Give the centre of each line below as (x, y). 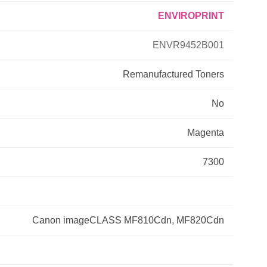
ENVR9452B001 (188, 45)
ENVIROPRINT (191, 15)
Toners (210, 74)
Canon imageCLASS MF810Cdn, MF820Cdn (128, 220)
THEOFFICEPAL (46, 94)
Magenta (206, 132)
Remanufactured (158, 74)
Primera (29, 28)
